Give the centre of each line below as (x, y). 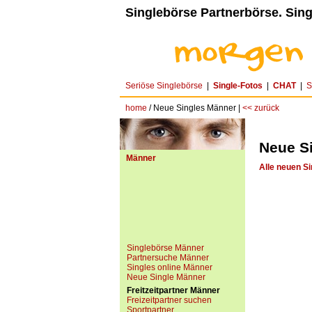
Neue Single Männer (166, 277)
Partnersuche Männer (168, 258)
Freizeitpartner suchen (169, 300)
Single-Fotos (238, 86)
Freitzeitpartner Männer (173, 290)
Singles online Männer (170, 267)
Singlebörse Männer (165, 248)
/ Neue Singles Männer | (195, 108)
